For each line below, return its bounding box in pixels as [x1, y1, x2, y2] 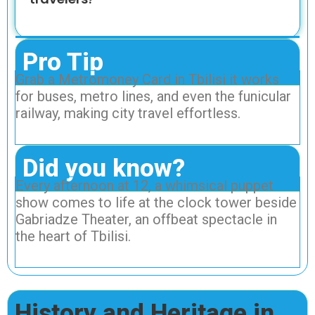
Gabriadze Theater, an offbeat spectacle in [15, 210, 277, 228]
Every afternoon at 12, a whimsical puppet [15, 176, 274, 194]
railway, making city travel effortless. [15, 104, 240, 122]
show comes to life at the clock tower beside [15, 193, 297, 211]
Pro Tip [22, 47, 103, 77]
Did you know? [22, 153, 185, 183]
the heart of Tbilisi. [15, 227, 131, 245]
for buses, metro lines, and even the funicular [15, 87, 291, 105]
